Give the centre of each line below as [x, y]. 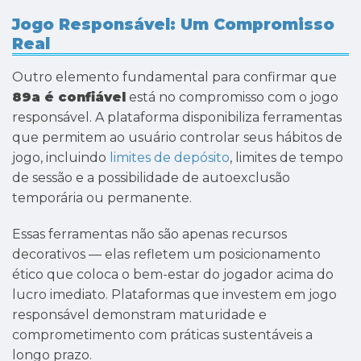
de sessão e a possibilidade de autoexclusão [151, 177]
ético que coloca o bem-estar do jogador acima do [173, 275]
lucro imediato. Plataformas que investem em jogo [174, 295]
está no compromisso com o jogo [232, 97]
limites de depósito [170, 157]
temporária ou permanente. [102, 197]
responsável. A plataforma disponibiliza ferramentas [177, 117]
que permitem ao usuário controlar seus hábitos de [177, 137]
